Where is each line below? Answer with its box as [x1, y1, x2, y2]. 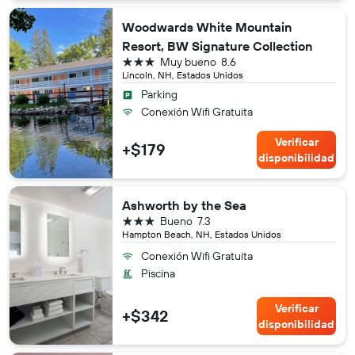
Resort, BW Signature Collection [122, 38, 312, 54]
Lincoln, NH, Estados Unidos [122, 69, 243, 81]
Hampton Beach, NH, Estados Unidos [122, 228, 281, 240]
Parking [141, 87, 177, 101]
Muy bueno [160, 55, 216, 69]
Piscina [141, 266, 175, 281]
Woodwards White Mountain [122, 19, 292, 35]
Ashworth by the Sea [122, 197, 246, 213]
